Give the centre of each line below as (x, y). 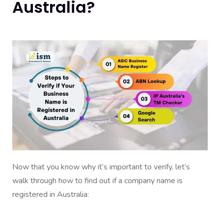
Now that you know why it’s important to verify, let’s (101, 167)
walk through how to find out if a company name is (97, 180)
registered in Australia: (51, 194)
